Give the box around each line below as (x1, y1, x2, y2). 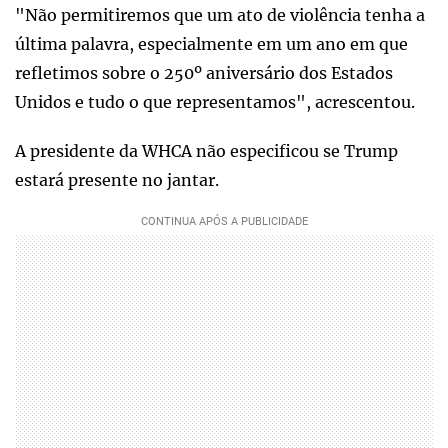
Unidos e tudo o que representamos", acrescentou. (15, 92, 415, 112)
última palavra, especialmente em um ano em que (15, 34, 408, 54)
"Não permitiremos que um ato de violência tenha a (15, 5, 425, 25)
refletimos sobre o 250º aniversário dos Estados (15, 63, 393, 83)
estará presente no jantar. (15, 170, 219, 190)
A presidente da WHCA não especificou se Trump (15, 141, 398, 161)
